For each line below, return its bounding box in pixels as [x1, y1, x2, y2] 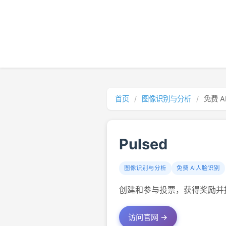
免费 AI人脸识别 [177, 164, 220, 172]
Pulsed [119, 135, 167, 153]
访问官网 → [128, 212, 168, 222]
